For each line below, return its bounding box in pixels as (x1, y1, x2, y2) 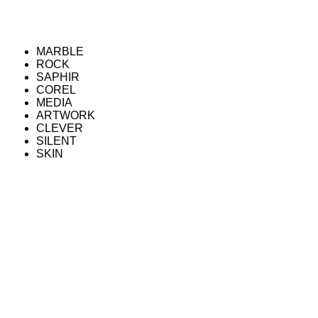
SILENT (36, 134, 77, 147)
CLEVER (36, 121, 84, 134)
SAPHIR (36, 70, 80, 83)
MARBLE (36, 45, 84, 57)
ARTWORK (36, 109, 96, 121)
